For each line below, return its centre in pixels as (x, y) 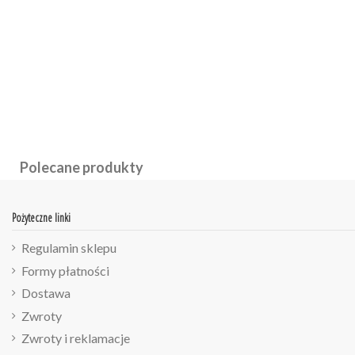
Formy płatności (65, 270)
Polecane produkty (82, 168)
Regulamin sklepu (69, 248)
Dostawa (46, 293)
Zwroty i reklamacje (76, 338)
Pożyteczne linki (41, 218)
